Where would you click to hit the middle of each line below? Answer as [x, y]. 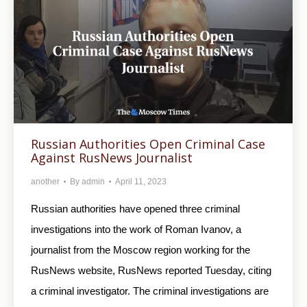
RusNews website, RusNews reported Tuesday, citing [151, 270]
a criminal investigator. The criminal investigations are [150, 291]
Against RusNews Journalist [112, 157]
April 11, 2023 [141, 181]
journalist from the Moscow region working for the [140, 249]
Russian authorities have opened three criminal [135, 208]
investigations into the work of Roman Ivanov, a [136, 229]
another [45, 181]
